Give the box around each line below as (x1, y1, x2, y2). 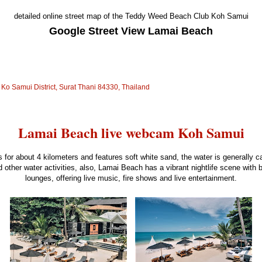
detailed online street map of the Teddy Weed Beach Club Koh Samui (13, 12, 249, 21)
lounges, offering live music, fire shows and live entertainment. (25, 174, 237, 183)
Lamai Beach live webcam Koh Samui (18, 122, 244, 143)
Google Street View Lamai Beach (49, 25, 213, 37)
